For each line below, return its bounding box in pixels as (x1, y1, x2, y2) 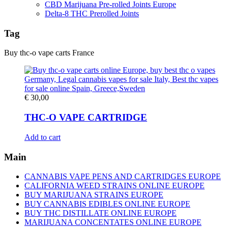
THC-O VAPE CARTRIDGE (24, 112, 147, 123)
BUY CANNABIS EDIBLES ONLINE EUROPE (24, 199, 190, 209)
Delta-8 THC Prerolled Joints (45, 9, 139, 18)
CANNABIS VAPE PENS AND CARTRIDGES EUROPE (24, 172, 221, 181)
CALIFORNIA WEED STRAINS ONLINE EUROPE (24, 181, 205, 190)
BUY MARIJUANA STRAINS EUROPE (24, 190, 163, 199)
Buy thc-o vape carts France (4, 48, 94, 58)
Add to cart (24, 132, 61, 141)
